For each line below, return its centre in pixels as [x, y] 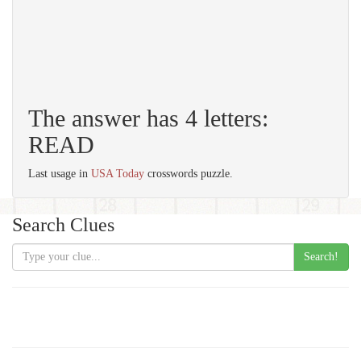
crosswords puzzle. [189, 174]
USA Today [118, 174]
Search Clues [63, 225]
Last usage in [60, 174]
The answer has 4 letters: [148, 118]
